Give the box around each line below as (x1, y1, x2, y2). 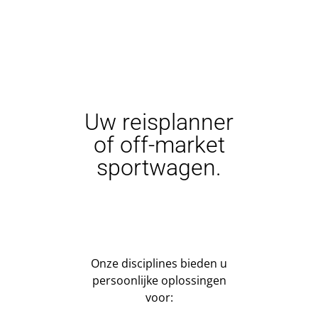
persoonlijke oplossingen (92, 272, 226, 288)
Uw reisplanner (84, 108, 234, 136)
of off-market (93, 131, 225, 158)
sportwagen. (97, 153, 221, 181)
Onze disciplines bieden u (91, 255, 227, 271)
